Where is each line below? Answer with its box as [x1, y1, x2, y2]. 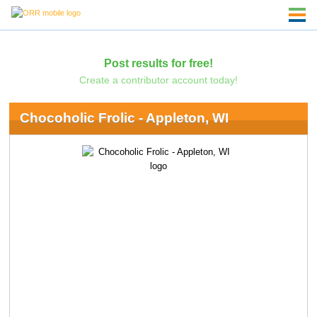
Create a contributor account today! [79, 74, 238, 86]
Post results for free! [103, 56, 213, 69]
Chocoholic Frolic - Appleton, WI [19, 110, 229, 126]
